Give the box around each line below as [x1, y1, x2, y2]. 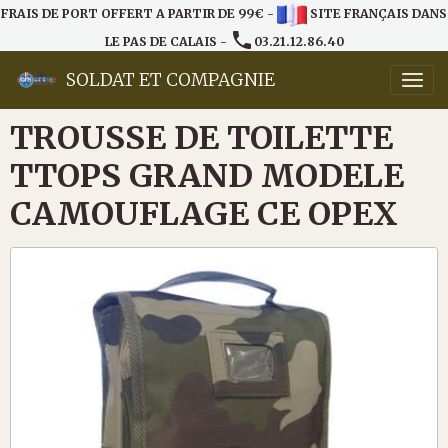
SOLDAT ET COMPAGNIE [66, 69, 275, 91]
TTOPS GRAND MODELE [10, 155, 404, 196]
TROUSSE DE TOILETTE [10, 117, 393, 158]
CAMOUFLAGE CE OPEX [10, 193, 398, 234]
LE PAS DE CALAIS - [104, 34, 230, 49]
